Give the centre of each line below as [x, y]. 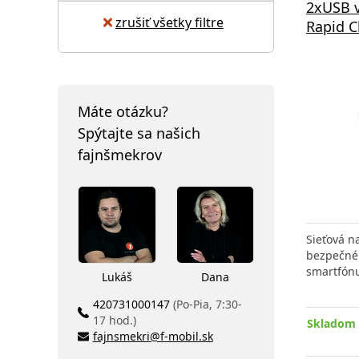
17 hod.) [114, 320]
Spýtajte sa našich [139, 133]
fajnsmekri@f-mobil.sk [153, 336]
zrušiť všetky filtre [169, 22]
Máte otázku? [123, 111]
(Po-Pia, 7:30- [207, 304]
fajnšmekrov [120, 154]
